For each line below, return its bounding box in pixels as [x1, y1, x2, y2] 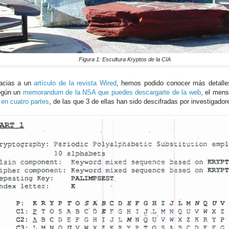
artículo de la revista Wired [34, 79, 117, 87]
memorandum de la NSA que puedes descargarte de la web [22, 88, 201, 96]
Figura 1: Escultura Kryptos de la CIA [79, 56, 171, 63]
